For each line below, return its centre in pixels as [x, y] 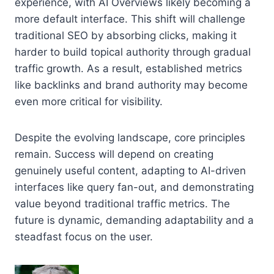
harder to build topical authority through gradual [133, 52]
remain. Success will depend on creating [114, 154]
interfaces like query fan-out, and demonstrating [134, 187]
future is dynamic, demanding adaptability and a [134, 220]
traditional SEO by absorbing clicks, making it [126, 35]
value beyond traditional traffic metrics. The [122, 203]
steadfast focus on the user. [84, 236]
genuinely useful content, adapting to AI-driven [130, 170]
